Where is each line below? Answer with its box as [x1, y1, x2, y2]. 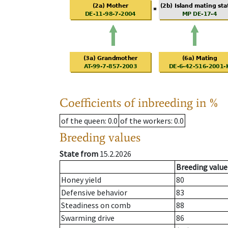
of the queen [61, 116, 105, 126]
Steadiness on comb [61, 200, 131, 211]
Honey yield [61, 175, 101, 185]
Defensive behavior [61, 187, 127, 198]
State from [60, 149, 98, 159]
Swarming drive [61, 213, 115, 223]
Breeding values [60, 130, 140, 145]
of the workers [120, 116, 171, 126]
